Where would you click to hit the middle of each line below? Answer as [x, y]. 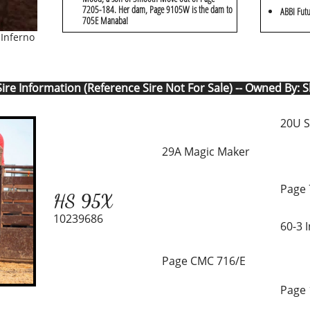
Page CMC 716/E [204, 261]
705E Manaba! [105, 20]
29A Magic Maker [206, 152]
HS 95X [83, 201]
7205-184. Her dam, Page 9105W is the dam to [157, 9]
